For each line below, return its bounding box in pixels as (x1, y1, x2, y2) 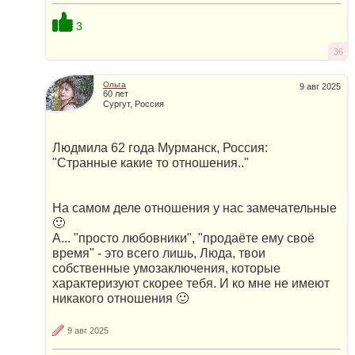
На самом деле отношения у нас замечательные (52, 201, 337, 216)
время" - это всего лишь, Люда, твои (52, 246, 265, 261)
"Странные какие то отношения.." (52, 156, 249, 170)
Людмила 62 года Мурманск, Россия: (52, 141, 268, 155)
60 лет (103, 89, 128, 99)
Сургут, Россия (103, 98, 164, 109)
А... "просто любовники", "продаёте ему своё (52, 231, 315, 246)
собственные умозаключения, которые (52, 261, 281, 276)
